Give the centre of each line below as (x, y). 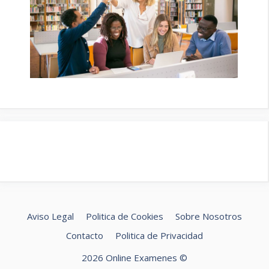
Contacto (85, 236)
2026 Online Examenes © (134, 258)
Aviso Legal (50, 216)
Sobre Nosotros (209, 216)
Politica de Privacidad (159, 236)
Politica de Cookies (125, 216)
